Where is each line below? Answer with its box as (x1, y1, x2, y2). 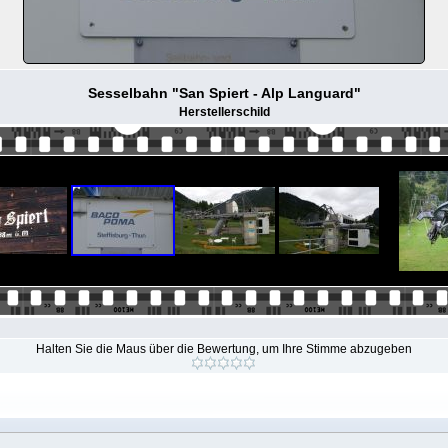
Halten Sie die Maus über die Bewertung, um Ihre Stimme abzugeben (35, 342, 412, 356)
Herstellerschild (178, 105, 270, 119)
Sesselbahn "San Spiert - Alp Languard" (87, 85, 361, 101)
